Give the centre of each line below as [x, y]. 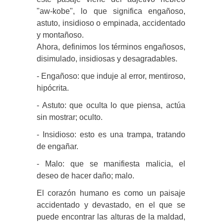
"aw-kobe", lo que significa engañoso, [111, 11]
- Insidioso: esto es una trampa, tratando [111, 134]
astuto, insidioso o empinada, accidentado [111, 23]
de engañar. [57, 146]
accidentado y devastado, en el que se [111, 205]
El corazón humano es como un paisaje [111, 193]
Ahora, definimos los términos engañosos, [111, 47]
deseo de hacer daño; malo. [85, 175]
